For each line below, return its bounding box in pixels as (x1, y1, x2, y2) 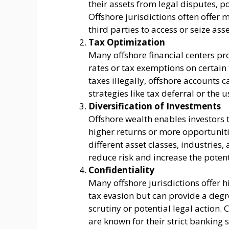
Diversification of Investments (88, 100, 221, 112)
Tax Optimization (88, 36, 165, 49)
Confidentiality (88, 164, 154, 176)
